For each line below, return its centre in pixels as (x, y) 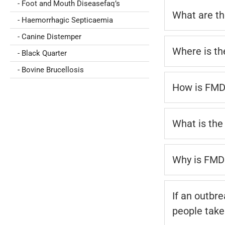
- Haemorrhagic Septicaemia (65, 20)
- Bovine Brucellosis (51, 70)
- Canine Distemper (49, 37)
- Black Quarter (42, 53)
